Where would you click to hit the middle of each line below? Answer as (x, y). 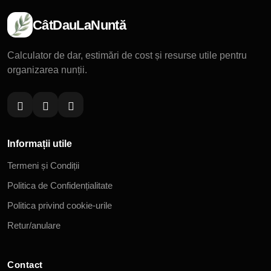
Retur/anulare (34, 226)
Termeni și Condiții (43, 166)
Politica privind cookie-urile (60, 206)
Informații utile (40, 144)
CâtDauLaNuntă (80, 25)
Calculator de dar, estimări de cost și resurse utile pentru (127, 56)
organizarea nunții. (47, 70)
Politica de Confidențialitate (60, 186)
